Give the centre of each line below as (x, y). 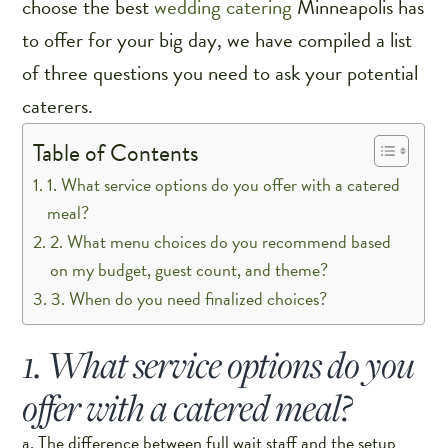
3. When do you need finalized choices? (189, 299)
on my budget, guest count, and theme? (189, 270)
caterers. (58, 106)
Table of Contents (116, 153)
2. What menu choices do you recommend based (221, 242)
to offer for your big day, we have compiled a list (217, 40)
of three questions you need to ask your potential (220, 73)
